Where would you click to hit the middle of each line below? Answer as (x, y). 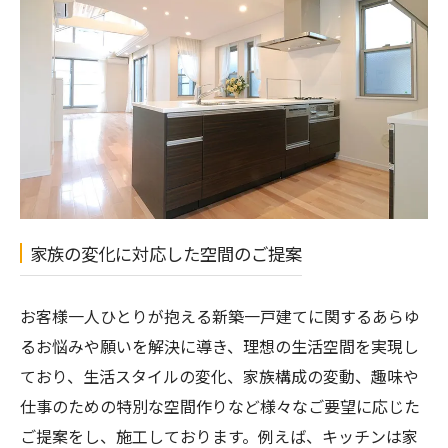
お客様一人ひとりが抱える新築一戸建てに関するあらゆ (220, 315)
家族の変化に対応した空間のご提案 (166, 253)
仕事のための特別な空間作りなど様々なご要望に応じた (220, 405)
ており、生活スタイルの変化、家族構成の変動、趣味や (219, 375)
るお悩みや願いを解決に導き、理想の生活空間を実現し (219, 345)
